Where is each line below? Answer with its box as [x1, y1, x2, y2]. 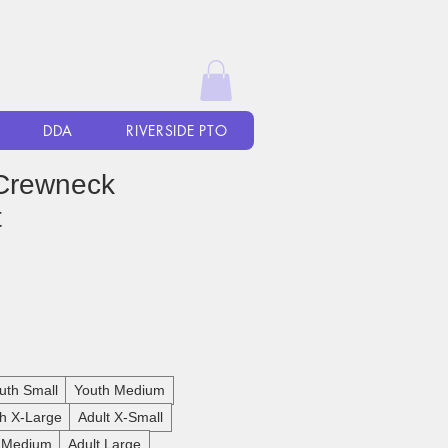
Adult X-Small [78, 409, 163, 426]
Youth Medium [74, 382, 165, 399]
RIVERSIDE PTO [126, 121, 228, 140]
